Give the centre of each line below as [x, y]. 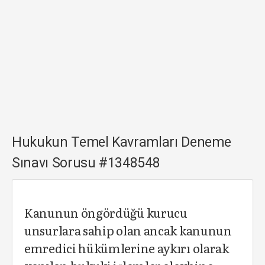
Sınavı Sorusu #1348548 [86, 163]
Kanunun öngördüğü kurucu [106, 212]
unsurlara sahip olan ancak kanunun [128, 230]
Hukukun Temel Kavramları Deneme [122, 142]
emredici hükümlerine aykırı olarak [127, 248]
